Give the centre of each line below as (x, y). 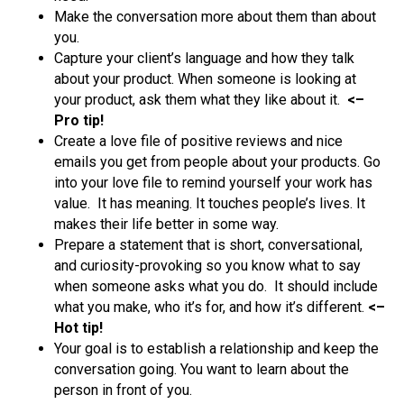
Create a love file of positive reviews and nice (198, 141)
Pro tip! (79, 120)
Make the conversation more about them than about (215, 16)
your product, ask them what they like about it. (201, 99)
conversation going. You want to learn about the (202, 369)
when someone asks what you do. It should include (216, 286)
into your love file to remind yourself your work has (213, 182)
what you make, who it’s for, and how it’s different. (211, 307)
